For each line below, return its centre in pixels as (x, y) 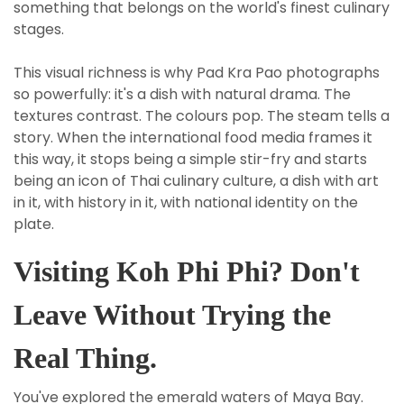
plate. (34, 225)
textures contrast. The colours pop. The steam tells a (202, 116)
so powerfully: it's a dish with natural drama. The (182, 95)
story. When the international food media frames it (193, 138)
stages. (39, 30)
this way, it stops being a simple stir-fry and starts (190, 160)
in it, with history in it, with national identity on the (186, 203)
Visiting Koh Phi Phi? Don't (187, 272)
